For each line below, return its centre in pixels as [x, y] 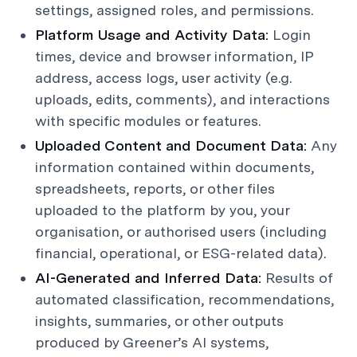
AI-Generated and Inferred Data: [150, 278]
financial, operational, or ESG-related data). [180, 253]
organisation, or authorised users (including [181, 231]
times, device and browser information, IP [174, 56]
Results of [299, 278]
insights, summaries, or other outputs [159, 321]
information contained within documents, [175, 167]
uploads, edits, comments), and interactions [182, 99]
